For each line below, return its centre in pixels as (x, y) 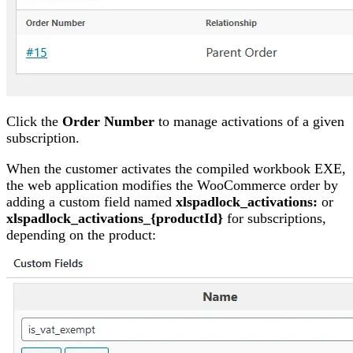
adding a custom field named (91, 201)
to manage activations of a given (249, 122)
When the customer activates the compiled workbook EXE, (176, 168)
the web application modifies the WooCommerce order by (172, 185)
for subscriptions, (275, 218)
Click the (34, 122)
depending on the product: (81, 234)
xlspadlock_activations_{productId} (115, 218)
